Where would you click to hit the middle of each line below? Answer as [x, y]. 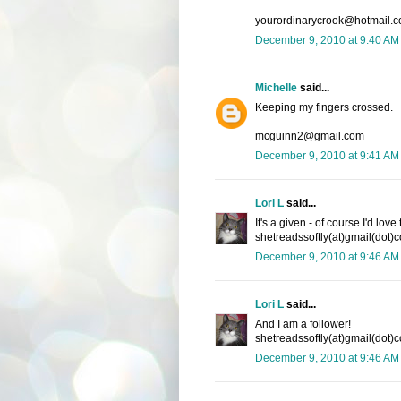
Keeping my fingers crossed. [324, 107]
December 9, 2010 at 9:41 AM [327, 155]
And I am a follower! [303, 324]
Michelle [276, 87]
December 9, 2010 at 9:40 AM [327, 40]
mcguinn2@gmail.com [309, 136]
